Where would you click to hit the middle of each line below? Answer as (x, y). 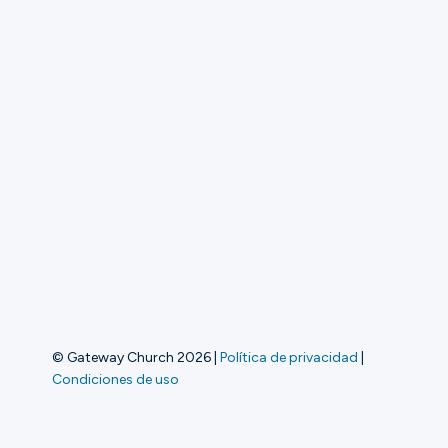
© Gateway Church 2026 (131, 356)
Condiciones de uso (115, 378)
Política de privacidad (289, 356)
